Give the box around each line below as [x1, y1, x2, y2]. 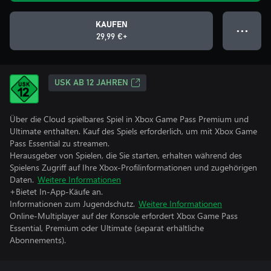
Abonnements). [10, 234, 66, 246]
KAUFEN [95, 21, 128, 29]
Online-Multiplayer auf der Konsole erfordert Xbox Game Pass [10, 210, 238, 221]
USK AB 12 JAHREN [54, 79, 128, 87]
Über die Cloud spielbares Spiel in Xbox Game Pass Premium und [10, 113, 249, 125]
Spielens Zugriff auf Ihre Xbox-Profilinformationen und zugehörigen [10, 162, 257, 173]
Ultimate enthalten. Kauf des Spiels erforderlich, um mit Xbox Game [10, 125, 257, 137]
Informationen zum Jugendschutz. [10, 198, 135, 209]
